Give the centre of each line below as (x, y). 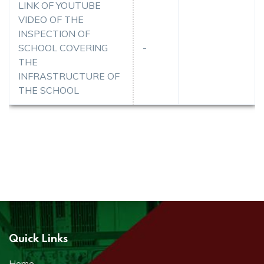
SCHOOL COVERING (63, 47)
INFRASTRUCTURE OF (69, 76)
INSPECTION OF (54, 33)
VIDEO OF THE (51, 19)
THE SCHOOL (49, 90)
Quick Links (38, 237)
